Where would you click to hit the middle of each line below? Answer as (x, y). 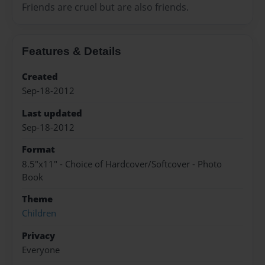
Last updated (52, 113)
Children (39, 214)
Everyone (41, 250)
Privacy (38, 235)
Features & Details (72, 51)
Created (40, 76)
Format (38, 150)
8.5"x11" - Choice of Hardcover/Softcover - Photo (122, 164)
